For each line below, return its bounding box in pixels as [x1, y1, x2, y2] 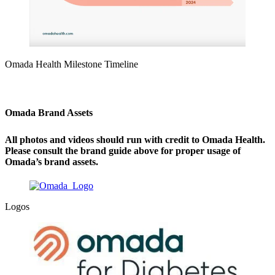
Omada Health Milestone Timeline [5, 58, 138, 69]
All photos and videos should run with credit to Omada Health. [5, 134, 265, 145]
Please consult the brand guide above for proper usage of [5, 145, 241, 156]
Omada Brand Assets [5, 107, 95, 118]
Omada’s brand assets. [5, 156, 98, 167]
